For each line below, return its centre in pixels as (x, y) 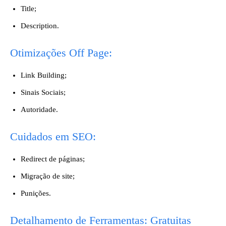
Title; (29, 9)
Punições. (36, 193)
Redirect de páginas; (53, 159)
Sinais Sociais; (43, 92)
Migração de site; (48, 176)
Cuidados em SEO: (53, 136)
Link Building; (44, 75)
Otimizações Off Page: (61, 53)
